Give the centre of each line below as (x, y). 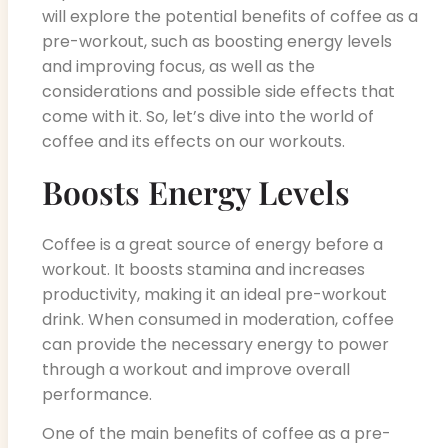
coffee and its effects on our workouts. (193, 141)
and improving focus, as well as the (178, 66)
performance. (97, 394)
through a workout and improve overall (196, 369)
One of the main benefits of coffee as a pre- (216, 434)
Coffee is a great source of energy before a (212, 244)
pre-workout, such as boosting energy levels (217, 41)
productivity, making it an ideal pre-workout (214, 294)
